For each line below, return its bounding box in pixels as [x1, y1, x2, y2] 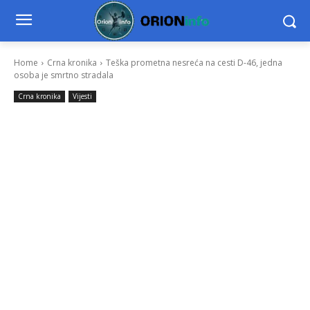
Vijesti [73, 91, 92, 102]
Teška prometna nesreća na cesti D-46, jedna [106, 57, 282, 69]
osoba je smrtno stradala [14, 69, 113, 82]
